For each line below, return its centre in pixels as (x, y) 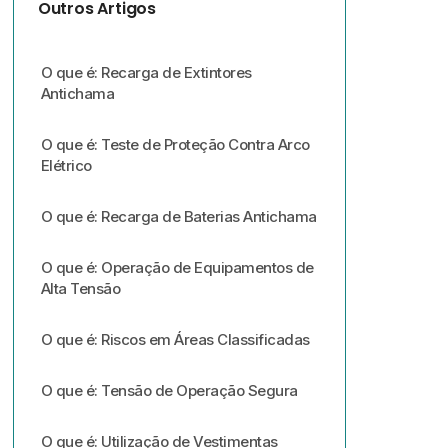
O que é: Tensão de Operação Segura (169, 390)
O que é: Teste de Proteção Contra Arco (175, 144)
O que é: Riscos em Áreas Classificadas (175, 339)
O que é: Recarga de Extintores (146, 72)
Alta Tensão (80, 288)
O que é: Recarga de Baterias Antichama (178, 216)
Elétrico (66, 165)
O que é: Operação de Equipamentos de (177, 267)
